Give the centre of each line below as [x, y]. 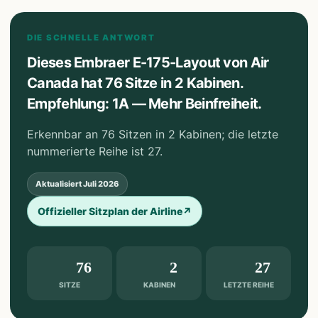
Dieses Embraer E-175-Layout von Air [148, 62]
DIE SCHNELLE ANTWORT [91, 38]
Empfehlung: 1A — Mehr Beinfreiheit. [144, 104]
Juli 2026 [101, 184]
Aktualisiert [59, 184]
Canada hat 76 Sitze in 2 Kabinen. [135, 83]
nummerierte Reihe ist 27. [95, 151]
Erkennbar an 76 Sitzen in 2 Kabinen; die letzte [153, 134]
